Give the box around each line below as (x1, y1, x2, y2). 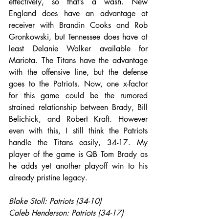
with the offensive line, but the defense (9, 66, 148, 77)
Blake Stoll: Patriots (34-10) (9, 196, 102, 206)
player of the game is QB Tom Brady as (9, 149, 148, 159)
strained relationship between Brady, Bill (9, 102, 148, 112)
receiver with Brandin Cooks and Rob (9, 20, 148, 30)
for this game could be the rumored (9, 90, 148, 101)
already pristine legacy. (9, 172, 88, 183)
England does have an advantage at (9, 8, 148, 19)
